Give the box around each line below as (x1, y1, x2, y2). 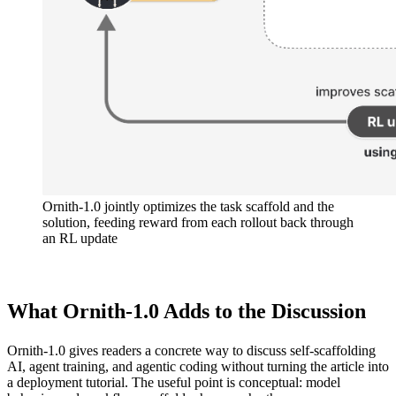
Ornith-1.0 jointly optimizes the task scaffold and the (42, 199, 334, 214)
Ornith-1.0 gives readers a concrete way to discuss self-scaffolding (7, 342, 376, 358)
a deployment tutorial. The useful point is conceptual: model (7, 374, 340, 390)
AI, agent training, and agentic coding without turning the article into (7, 358, 389, 374)
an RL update (42, 231, 118, 246)
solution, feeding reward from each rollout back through (42, 215, 354, 230)
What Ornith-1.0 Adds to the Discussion (7, 300, 366, 323)
